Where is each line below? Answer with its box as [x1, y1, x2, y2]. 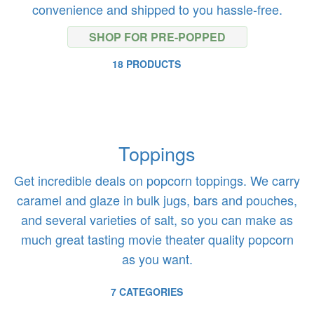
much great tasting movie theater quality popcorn [20, 230, 294, 248]
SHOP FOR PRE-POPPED [88, 29, 226, 45]
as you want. [121, 250, 193, 268]
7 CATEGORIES [110, 285, 183, 299]
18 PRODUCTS [112, 57, 181, 71]
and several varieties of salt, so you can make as [21, 210, 293, 228]
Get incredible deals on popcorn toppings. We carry [14, 171, 300, 189]
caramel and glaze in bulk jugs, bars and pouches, [17, 191, 297, 209]
